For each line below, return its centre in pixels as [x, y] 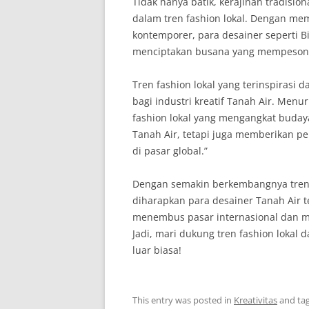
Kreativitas [256, 300]
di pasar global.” [170, 151]
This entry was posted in [183, 300]
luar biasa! [157, 250]
